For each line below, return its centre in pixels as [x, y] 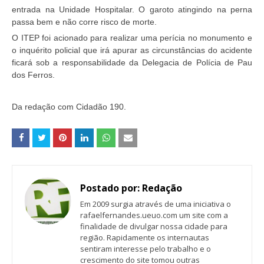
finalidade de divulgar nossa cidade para [154, 227]
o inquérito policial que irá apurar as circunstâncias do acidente [132, 50]
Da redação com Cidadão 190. [69, 107]
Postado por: [110, 188]
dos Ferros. [33, 75]
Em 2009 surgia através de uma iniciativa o [156, 204]
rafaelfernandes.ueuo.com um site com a [154, 215]
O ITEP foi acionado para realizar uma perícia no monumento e [132, 38]
